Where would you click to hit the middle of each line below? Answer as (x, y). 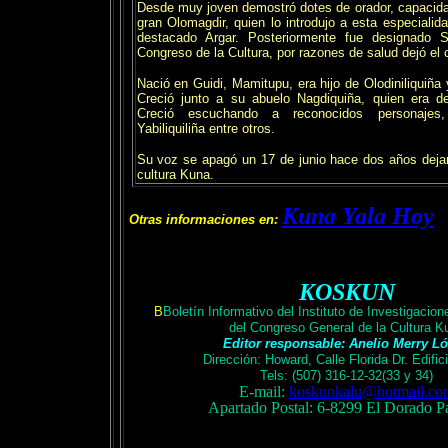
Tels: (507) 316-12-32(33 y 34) (346, 375)
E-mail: (261, 391)
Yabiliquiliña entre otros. (205, 128)
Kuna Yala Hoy (357, 216)
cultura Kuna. (175, 174)
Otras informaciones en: (205, 219)
